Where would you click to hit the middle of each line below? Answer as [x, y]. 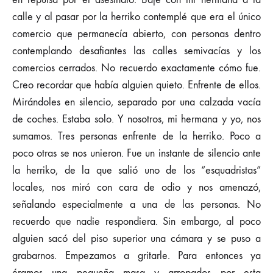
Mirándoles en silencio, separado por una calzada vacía [136, 102]
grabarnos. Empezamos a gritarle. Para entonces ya [136, 256]
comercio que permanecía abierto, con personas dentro [136, 34]
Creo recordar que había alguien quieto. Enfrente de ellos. [136, 85]
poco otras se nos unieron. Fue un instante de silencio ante [136, 153]
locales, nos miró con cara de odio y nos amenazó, [136, 187]
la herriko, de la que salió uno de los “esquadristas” [136, 170]
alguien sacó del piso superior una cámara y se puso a [136, 239]
